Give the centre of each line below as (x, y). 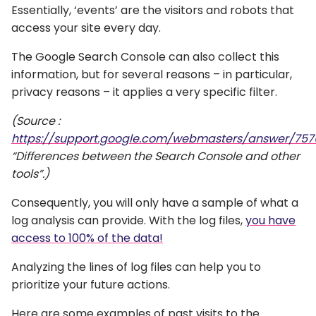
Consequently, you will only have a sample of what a (155, 202)
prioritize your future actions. (91, 284)
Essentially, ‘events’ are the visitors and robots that (153, 10)
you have (271, 220)
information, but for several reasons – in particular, (152, 74)
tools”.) (30, 174)
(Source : (36, 121)
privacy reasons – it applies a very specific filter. (144, 92)
